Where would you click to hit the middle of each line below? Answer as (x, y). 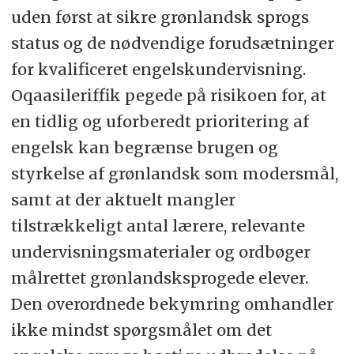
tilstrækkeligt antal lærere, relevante (158, 225)
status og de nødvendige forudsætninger (172, 43)
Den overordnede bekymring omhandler (172, 303)
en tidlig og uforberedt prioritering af (160, 121)
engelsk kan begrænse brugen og (144, 147)
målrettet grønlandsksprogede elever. (159, 277)
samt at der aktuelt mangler (123, 199)
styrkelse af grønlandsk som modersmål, (174, 173)
